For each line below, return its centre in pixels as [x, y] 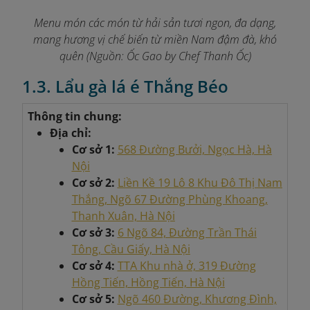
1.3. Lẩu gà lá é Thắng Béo [125, 86]
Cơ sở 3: [93, 233]
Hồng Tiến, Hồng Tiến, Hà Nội [148, 283]
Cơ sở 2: [94, 183]
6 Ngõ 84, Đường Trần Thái [187, 233]
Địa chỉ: [70, 133]
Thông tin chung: [74, 117]
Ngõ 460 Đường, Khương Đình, [197, 299]
